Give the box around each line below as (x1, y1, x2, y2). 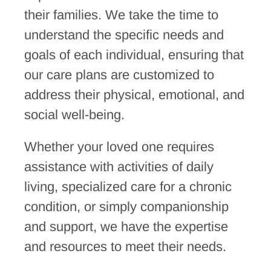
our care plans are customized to (24, 67, 214, 82)
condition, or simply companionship (24, 198, 229, 214)
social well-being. (24, 106, 125, 122)
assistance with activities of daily (24, 158, 214, 174)
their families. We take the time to (24, 7, 218, 22)
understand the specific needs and (24, 27, 224, 42)
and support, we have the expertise (24, 218, 228, 234)
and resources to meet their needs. (24, 238, 226, 254)
